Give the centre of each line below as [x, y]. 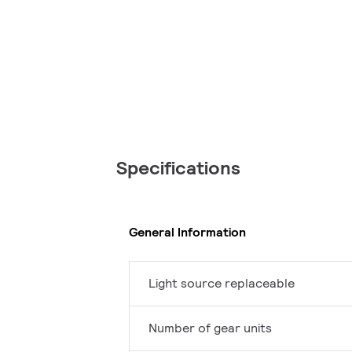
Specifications [178, 168]
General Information [187, 232]
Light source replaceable [222, 284]
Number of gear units [210, 328]
